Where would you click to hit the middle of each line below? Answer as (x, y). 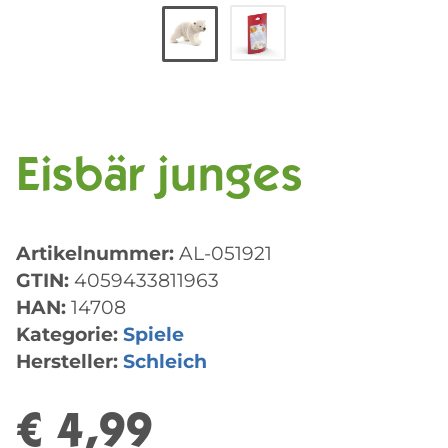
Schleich (165, 361)
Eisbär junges (159, 179)
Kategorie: (69, 334)
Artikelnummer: (97, 253)
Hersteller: (67, 361)
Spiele (153, 334)
